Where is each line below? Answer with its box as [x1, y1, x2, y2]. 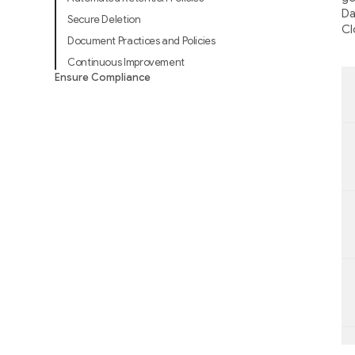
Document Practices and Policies [67, 34, 216, 48]
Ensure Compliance [54, 71, 151, 84]
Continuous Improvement [67, 55, 185, 69]
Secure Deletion [67, 13, 143, 26]
